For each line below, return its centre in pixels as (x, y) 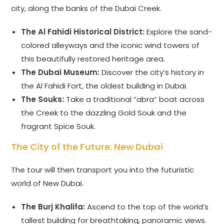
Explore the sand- (178, 32)
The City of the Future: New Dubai (87, 147)
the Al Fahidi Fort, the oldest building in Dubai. (104, 86)
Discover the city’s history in (152, 72)
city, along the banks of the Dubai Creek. (86, 8)
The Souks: (43, 99)
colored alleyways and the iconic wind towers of (110, 45)
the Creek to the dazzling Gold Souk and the (104, 113)
